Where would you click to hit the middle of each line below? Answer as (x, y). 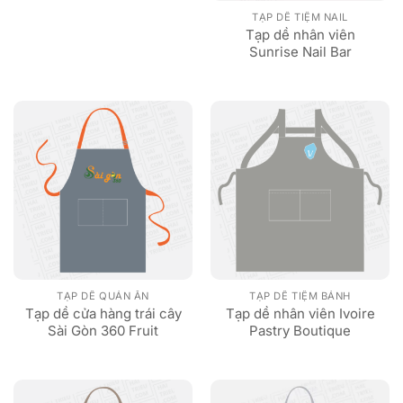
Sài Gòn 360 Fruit (103, 330)
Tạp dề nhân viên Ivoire (300, 313)
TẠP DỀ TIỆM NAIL (300, 17)
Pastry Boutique (300, 330)
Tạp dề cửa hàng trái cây (103, 313)
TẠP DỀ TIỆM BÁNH (300, 296)
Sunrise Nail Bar (300, 51)
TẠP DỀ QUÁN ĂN (103, 296)
